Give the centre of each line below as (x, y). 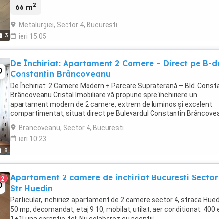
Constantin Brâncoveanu (60, 74)
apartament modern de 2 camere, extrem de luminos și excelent (111, 104)
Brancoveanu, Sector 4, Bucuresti (71, 127)
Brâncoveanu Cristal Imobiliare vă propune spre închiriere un (104, 95)
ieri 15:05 (33, 36)
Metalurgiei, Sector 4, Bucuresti (68, 25)
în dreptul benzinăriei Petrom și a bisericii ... (77, 122)
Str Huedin (32, 188)
